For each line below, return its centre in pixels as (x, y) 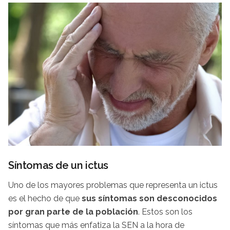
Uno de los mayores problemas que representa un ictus (113, 185)
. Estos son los (165, 212)
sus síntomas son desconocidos (149, 198)
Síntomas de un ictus (58, 165)
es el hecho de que (45, 198)
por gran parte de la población (73, 212)
